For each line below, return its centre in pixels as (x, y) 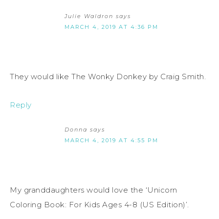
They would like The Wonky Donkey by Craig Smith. (108, 76)
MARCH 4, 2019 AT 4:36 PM (111, 27)
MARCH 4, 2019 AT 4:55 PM (111, 140)
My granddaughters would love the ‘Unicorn (94, 190)
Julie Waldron (89, 16)
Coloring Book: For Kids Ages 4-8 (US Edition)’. (99, 204)
